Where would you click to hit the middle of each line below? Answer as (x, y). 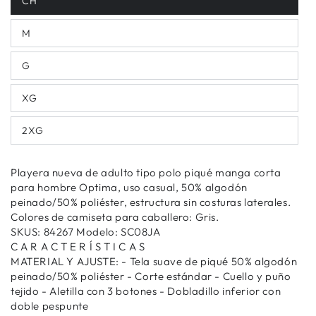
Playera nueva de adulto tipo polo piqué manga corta (146, 173)
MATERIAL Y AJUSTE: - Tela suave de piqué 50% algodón (154, 262)
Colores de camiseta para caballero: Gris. (115, 217)
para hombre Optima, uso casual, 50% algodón (129, 188)
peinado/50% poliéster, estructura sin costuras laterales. (151, 202)
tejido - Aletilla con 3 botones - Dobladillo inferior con (146, 291)
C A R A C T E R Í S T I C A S (78, 247)
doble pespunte (50, 306)
